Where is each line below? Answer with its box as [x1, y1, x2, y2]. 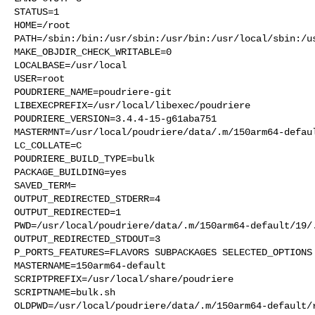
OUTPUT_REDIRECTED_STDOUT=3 [14, 233, 160, 245]
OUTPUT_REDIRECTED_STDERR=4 [14, 193, 160, 205]
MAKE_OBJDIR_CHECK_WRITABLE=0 [14, 46, 172, 58]
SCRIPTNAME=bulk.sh [14, 286, 115, 298]
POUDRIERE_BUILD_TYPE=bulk [14, 153, 155, 165]
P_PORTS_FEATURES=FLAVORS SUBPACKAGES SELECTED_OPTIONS [14, 246, 312, 258]
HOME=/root [14, 19, 70, 31]
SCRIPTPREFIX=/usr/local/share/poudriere [14, 273, 233, 285]
